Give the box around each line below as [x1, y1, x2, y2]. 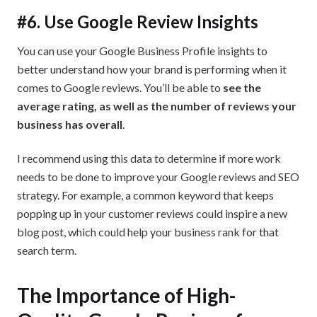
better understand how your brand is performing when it [17, 62, 287, 76]
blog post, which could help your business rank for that [17, 224, 279, 238]
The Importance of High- [17, 282, 236, 307]
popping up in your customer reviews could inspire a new [17, 206, 287, 220]
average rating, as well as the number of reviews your [17, 98, 296, 113]
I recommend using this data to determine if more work [17, 151, 281, 165]
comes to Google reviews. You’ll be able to [17, 80, 223, 94]
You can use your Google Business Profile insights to [17, 43, 267, 57]
